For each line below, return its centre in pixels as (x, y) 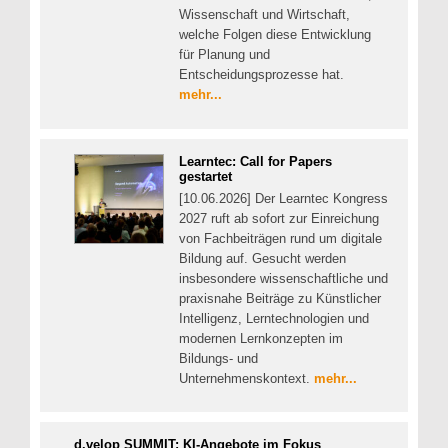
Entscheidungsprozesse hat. (261, 75)
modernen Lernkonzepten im (261, 338)
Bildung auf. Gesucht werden (262, 258)
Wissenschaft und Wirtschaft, (264, 15)
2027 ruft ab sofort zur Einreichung (279, 218)
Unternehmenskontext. (246, 378)
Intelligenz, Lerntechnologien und (274, 318)
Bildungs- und (218, 358)
